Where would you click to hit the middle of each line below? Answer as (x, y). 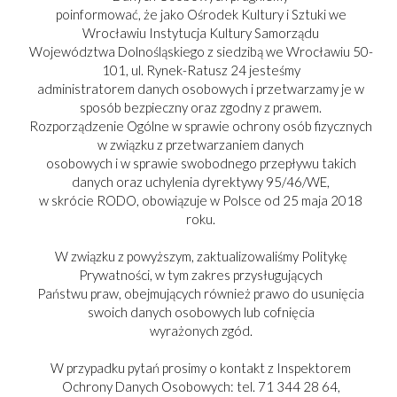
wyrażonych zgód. (201, 331)
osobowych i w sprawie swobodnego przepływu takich (201, 163)
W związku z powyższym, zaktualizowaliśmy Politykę (201, 256)
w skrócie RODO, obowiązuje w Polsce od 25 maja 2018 (201, 200)
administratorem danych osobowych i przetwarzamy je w (201, 89)
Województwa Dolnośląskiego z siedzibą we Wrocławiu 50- (201, 51)
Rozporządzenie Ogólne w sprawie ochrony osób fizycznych (201, 126)
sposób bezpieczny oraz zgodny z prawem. (201, 107)
